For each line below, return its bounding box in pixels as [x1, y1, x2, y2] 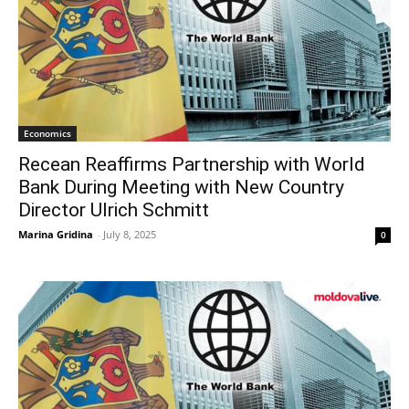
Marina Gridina [18, 227, 93, 242]
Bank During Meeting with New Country [18, 176, 344, 199]
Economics [24, 127, 71, 141]
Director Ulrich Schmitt [18, 199, 209, 222]
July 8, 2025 [103, 227, 156, 242]
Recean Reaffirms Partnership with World [18, 153, 365, 176]
